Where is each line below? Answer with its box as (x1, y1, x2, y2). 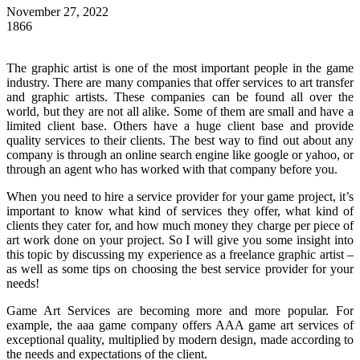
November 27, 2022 (6, 5, 108, 18)
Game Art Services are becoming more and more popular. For (6, 304, 354, 317)
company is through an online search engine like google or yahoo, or (6, 148, 354, 162)
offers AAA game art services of (182, 318, 354, 332)
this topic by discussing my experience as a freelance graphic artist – (6, 247, 354, 261)
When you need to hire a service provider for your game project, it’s (6, 190, 354, 203)
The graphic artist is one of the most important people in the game (6, 61, 354, 75)
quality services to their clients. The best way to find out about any (6, 133, 354, 147)
